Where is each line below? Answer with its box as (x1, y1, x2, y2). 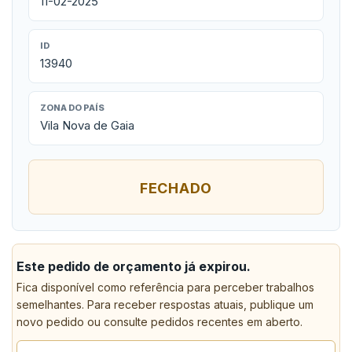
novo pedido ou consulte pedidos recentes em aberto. (16, 315, 302, 328)
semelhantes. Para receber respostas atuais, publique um (16, 298, 313, 311)
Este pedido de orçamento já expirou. (16, 258, 251, 274)
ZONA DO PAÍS (40, 102, 104, 113)
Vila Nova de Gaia (40, 118, 134, 133)
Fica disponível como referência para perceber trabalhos (16, 280, 314, 294)
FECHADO (139, 180, 213, 196)
